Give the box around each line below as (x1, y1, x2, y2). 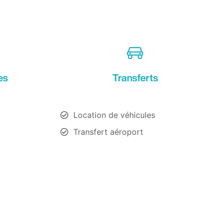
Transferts (112, 72, 158, 83)
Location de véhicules (73, 110, 155, 120)
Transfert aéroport (73, 126, 143, 137)
